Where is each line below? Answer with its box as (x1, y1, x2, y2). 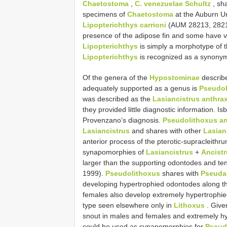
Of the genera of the (83, 73, 149, 82)
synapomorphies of (83, 147, 146, 156)
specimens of (83, 10, 127, 18)
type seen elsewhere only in (83, 201, 174, 209)
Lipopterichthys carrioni (83, 20, 166, 29)
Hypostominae (149, 73, 200, 82)
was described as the (83, 94, 153, 103)
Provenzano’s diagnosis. (83, 116, 163, 124)
